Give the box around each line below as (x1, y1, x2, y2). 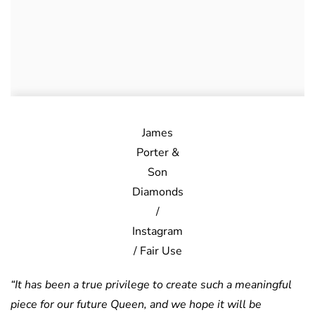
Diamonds (131, 184, 184, 200)
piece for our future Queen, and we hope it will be (11, 297, 262, 313)
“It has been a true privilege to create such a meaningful (11, 277, 292, 293)
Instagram (132, 224, 183, 240)
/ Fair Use (133, 243, 182, 259)
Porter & (136, 145, 179, 161)
